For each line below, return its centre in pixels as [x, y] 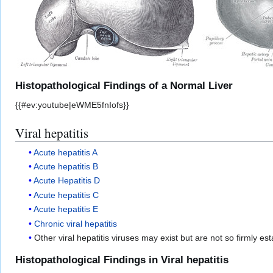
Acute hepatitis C [66, 195]
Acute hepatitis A [66, 152]
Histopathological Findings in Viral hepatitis [122, 260]
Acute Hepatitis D [67, 181]
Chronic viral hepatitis [76, 223]
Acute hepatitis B [66, 166]
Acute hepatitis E [66, 209]
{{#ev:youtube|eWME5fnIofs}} [72, 105]
